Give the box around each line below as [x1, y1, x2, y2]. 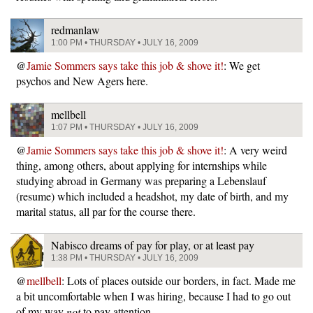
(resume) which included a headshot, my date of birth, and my [16, 188, 289, 203]
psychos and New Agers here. [16, 73, 148, 88]
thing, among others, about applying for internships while [16, 157, 267, 173]
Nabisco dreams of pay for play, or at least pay [51, 237, 254, 252]
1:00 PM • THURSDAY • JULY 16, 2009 [51, 37, 198, 48]
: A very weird [224, 142, 287, 157]
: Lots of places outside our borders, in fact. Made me [61, 272, 296, 288]
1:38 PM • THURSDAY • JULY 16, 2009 [51, 252, 198, 263]
